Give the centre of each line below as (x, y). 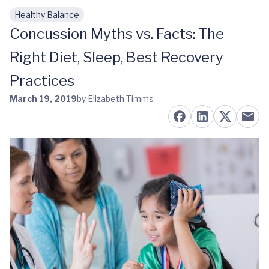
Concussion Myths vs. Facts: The (117, 34)
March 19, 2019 (43, 99)
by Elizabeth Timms (115, 99)
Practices (42, 81)
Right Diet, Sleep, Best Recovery (116, 57)
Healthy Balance (47, 15)
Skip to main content (67, 21)
